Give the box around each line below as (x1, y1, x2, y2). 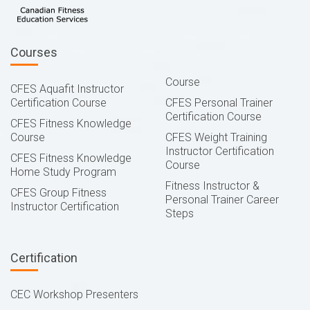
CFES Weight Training (165, 130, 267, 144)
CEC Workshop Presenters (10, 287, 138, 301)
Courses (10, 44, 57, 60)
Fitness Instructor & (165, 179, 259, 192)
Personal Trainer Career (165, 192, 279, 206)
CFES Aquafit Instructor (10, 82, 124, 95)
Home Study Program (10, 165, 116, 179)
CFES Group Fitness (10, 185, 107, 199)
